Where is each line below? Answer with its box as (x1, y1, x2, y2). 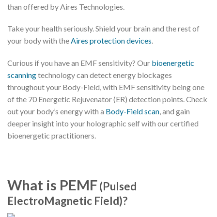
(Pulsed (97, 180, 137, 193)
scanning (7, 70, 36, 80)
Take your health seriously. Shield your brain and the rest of (7, 24, 200, 33)
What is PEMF (7, 176, 97, 194)
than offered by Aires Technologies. (7, 1, 124, 11)
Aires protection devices (71, 36, 152, 46)
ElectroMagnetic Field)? (7, 194, 127, 208)
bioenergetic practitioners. (7, 131, 96, 140)
